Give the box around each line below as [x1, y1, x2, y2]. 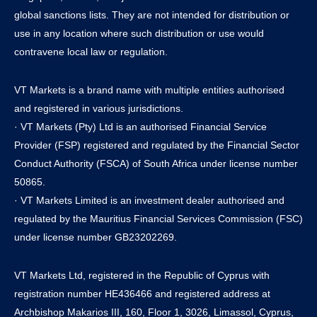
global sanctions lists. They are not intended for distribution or [14, 8, 289, 21]
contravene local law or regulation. [14, 45, 168, 57]
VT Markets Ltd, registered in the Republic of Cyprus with [14, 269, 270, 281]
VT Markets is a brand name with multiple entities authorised [14, 83, 284, 96]
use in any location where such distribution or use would [14, 27, 264, 39]
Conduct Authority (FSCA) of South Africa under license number [14, 157, 298, 169]
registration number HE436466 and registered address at [14, 287, 270, 299]
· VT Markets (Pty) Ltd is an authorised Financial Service [14, 120, 267, 132]
